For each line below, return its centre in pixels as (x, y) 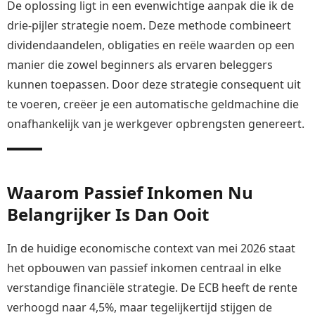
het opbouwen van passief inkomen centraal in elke (144, 268)
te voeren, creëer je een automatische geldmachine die (153, 104)
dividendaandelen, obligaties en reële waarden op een (151, 45)
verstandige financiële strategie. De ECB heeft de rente (152, 288)
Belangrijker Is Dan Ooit (108, 214)
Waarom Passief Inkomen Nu (130, 192)
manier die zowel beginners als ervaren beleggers (140, 64)
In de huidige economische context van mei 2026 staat (151, 249)
